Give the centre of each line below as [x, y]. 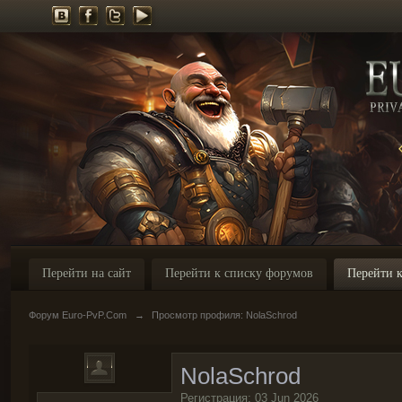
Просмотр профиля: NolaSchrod [224, 315]
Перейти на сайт [87, 273]
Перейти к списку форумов [239, 273]
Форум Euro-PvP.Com [78, 315]
